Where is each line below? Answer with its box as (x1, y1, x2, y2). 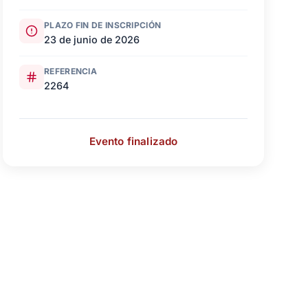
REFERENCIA (44, 65, 97, 76)
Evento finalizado (89, 134, 178, 148)
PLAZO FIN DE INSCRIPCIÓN (44, 19, 162, 30)
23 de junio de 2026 (44, 33, 140, 45)
